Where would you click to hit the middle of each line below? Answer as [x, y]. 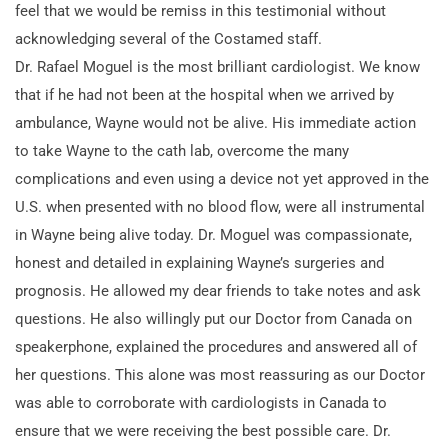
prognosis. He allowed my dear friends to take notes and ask [218, 290]
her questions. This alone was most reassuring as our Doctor [220, 374]
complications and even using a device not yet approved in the [222, 178]
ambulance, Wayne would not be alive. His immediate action [215, 122]
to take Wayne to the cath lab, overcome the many [182, 150]
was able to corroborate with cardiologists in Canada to [201, 402]
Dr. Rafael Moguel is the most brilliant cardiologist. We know [217, 66]
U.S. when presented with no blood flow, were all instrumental [220, 206]
